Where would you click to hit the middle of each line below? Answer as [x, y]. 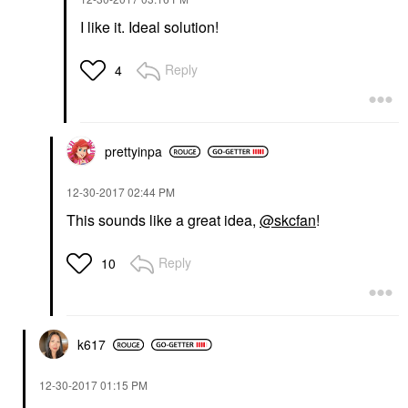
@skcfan [288, 220]
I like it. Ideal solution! [149, 27]
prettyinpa [133, 152]
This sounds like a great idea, [163, 220]
